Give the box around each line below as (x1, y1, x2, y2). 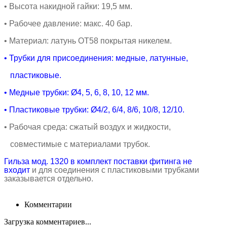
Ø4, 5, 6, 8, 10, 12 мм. (71, 88, 149, 97)
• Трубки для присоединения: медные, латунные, (4, 53, 188, 62)
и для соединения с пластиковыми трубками (32, 165, 199, 174)
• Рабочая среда (4, 122, 65, 131)
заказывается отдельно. (4, 174, 93, 183)
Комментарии (24, 200, 72, 209)
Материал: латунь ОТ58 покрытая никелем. (9, 36, 172, 45)
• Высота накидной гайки (4, 2, 97, 11)
